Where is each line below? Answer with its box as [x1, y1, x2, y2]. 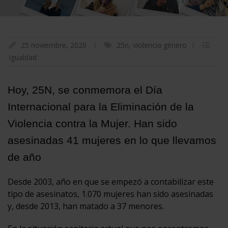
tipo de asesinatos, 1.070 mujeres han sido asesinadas [8, 188, 213, 199]
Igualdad [9, 52, 37, 62]
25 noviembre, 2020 [21, 40, 87, 50]
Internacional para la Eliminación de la [8, 100, 194, 112]
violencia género [133, 40, 187, 50]
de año [8, 151, 41, 163]
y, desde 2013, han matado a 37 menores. [8, 200, 164, 212]
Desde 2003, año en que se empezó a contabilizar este [8, 176, 214, 187]
